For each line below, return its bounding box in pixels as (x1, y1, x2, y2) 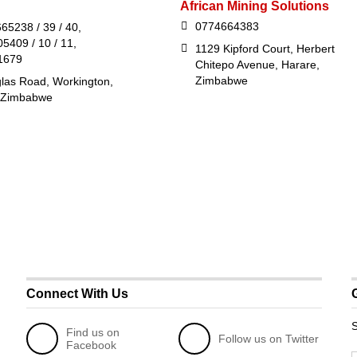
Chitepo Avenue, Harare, (194, 57, 320, 71)
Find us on (66, 325, 120, 339)
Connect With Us (25, 286, 128, 300)
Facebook (66, 338, 117, 351)
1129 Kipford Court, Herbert (194, 41, 335, 55)
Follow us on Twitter (218, 331, 320, 345)
